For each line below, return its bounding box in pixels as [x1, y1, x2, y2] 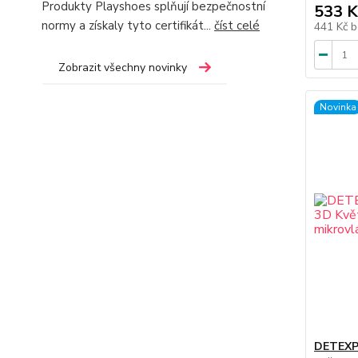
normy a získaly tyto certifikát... [42, 18, 214, 34]
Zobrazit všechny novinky [58, 60, 187, 75]
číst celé [214, 18, 260, 34]
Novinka [319, 101, 356, 113]
